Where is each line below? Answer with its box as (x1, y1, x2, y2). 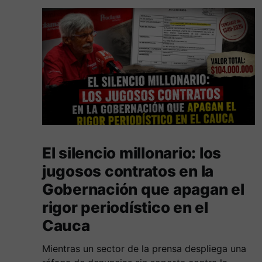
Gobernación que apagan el (42, 180, 244, 199)
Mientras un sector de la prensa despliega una (42, 243, 246, 255)
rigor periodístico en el (42, 198, 208, 217)
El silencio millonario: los (42, 144, 221, 163)
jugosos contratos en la (42, 162, 214, 181)
